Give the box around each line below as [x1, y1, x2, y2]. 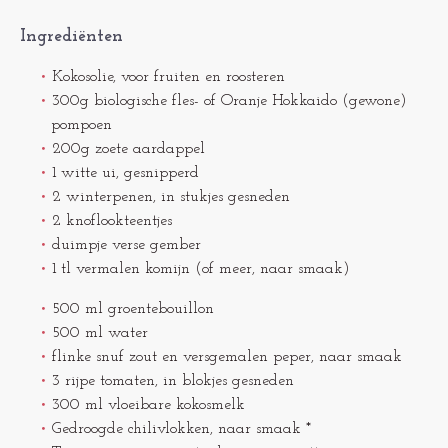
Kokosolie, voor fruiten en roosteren [51, 69, 285, 85]
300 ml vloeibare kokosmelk [51, 397, 245, 413]
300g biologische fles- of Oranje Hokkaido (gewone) [51, 93, 407, 109]
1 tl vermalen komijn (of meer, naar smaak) [51, 261, 350, 277]
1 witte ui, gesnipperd [51, 165, 199, 181]
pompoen [51, 117, 112, 133]
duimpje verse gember [51, 237, 201, 253]
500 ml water [51, 325, 148, 341]
